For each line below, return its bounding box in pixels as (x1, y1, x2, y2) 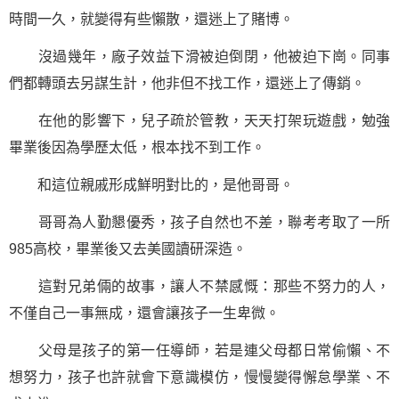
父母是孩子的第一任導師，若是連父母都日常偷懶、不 (9, 343, 390, 358)
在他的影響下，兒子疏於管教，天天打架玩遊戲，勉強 (9, 113, 390, 128)
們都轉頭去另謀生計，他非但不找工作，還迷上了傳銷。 (9, 76, 365, 91)
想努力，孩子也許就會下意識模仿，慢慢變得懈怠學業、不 (9, 370, 390, 385)
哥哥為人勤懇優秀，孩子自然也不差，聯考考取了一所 (9, 215, 390, 230)
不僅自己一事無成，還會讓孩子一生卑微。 (9, 305, 280, 321)
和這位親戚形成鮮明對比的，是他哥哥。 (9, 177, 294, 192)
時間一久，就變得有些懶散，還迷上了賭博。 (9, 12, 294, 27)
